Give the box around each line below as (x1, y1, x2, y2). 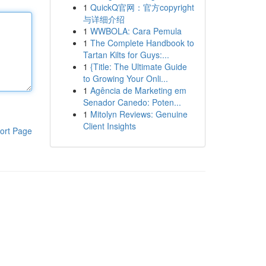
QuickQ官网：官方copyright (90, 1, 194, 13)
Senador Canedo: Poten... (83, 96, 181, 108)
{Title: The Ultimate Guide (90, 61, 187, 72)
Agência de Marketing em (90, 84, 186, 96)
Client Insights (83, 120, 136, 132)
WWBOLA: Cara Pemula (90, 25, 182, 37)
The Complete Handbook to (90, 37, 194, 49)
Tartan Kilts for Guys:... (83, 49, 169, 61)
